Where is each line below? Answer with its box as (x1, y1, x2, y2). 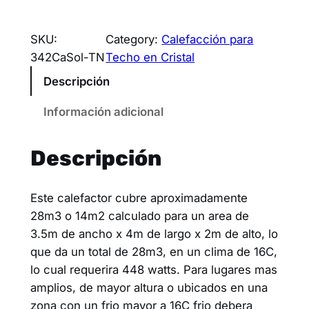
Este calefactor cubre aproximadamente (30, 190, 248, 205)
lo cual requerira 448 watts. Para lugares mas (30, 262, 277, 277)
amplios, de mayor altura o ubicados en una (30, 280, 268, 295)
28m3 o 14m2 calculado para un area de (30, 208, 249, 223)
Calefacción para (161, 32, 254, 47)
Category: (106, 32, 162, 47)
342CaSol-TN (30, 50, 105, 65)
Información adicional (43, 105, 163, 119)
